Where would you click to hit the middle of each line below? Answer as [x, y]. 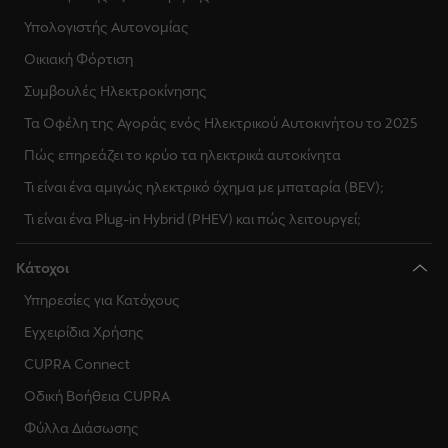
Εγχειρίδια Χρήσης [84, 331]
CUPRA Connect [77, 363]
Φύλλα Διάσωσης [81, 427]
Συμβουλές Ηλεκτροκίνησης [115, 90]
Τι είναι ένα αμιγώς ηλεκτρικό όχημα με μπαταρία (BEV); [204, 186]
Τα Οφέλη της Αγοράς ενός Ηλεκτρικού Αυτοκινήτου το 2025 [221, 122]
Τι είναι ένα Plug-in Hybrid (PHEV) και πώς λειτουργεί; [192, 218]
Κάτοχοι [42, 267]
